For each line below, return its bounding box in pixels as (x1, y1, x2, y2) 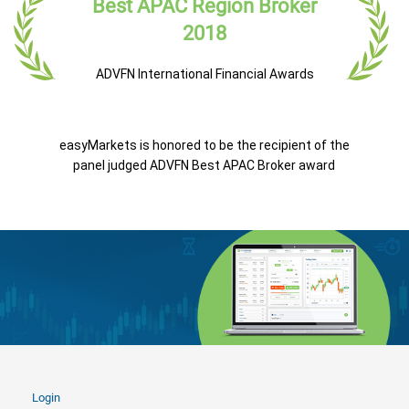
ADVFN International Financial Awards (95, 67, 314, 81)
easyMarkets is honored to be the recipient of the (58, 138, 350, 152)
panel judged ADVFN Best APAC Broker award (73, 158, 336, 173)
